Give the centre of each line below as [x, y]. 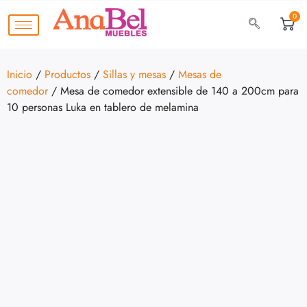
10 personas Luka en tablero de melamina [103, 107]
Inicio [20, 74]
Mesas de [200, 74]
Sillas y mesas [134, 74]
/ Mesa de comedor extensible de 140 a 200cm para [173, 91]
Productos [67, 74]
